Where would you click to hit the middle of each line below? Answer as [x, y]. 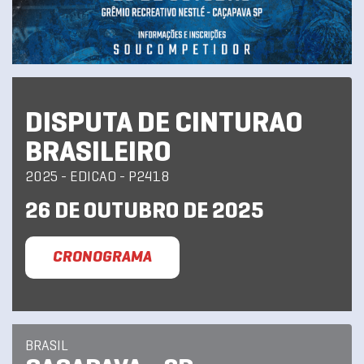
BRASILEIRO [98, 154]
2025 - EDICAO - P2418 [97, 178]
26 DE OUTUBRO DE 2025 [145, 212]
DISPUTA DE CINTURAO [164, 124]
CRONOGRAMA [102, 258]
